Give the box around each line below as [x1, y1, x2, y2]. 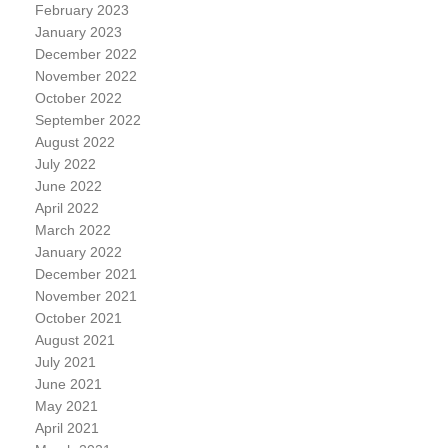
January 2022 [34, 244, 122, 260]
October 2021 [34, 310, 122, 326]
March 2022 [34, 222, 111, 238]
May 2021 [34, 398, 98, 414]
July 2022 [34, 156, 96, 172]
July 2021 [34, 354, 96, 370]
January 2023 [34, 24, 122, 40]
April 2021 [34, 420, 99, 436]
